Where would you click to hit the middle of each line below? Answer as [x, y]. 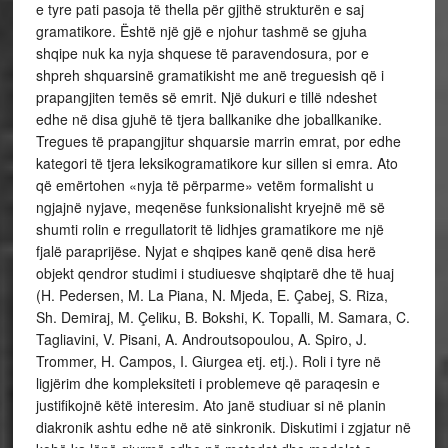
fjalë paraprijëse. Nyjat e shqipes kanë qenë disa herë [205, 250]
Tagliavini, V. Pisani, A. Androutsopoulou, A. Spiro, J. [201, 338]
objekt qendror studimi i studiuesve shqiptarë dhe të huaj [214, 272]
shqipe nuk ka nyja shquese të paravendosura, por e [202, 52]
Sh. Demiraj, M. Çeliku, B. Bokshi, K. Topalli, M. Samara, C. [222, 316]
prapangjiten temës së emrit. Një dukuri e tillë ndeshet [206, 96]
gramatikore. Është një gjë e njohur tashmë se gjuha [201, 30]
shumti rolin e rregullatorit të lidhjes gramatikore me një [209, 228]
